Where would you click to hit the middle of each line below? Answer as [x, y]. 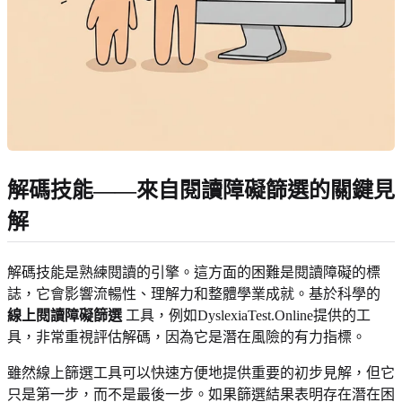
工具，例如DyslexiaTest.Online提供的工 [246, 316]
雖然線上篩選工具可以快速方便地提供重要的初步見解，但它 [201, 373]
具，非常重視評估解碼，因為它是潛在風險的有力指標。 [187, 337]
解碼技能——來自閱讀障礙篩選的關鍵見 [201, 191]
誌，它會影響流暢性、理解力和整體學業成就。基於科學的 [194, 294]
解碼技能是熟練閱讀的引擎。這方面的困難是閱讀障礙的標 [194, 273]
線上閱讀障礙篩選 [65, 316]
